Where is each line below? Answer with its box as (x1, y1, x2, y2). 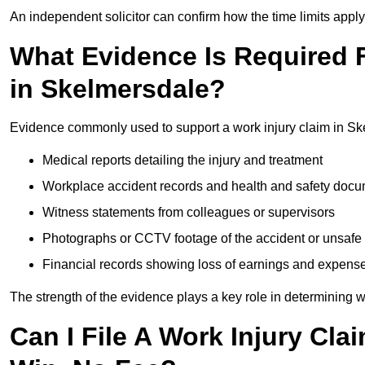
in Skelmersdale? (10, 74, 226, 104)
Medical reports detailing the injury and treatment (42, 153, 323, 168)
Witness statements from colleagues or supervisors (42, 205, 335, 220)
